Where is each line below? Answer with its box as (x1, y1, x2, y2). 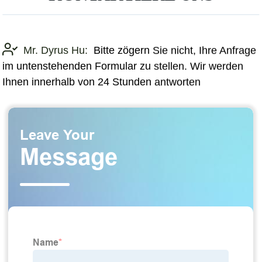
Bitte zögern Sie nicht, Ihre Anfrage (94, 44, 257, 56)
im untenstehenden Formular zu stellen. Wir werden (2, 60, 244, 72)
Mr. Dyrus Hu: (23, 44, 88, 56)
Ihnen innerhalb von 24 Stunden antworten (2, 75, 201, 88)
